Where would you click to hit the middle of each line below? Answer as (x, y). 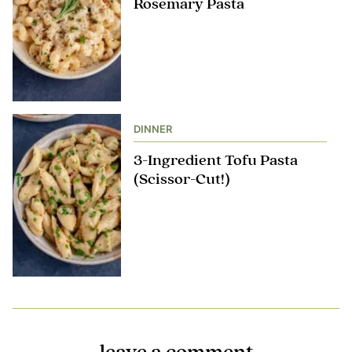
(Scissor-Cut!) (182, 179)
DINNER (153, 128)
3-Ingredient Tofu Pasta (216, 160)
